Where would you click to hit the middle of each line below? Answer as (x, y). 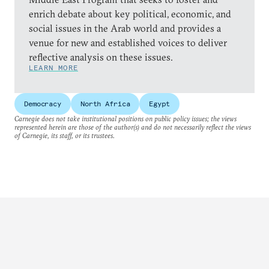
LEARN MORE (53, 68)
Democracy (43, 104)
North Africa (105, 104)
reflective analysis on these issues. (101, 57)
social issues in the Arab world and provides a (125, 28)
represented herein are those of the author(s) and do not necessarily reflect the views (133, 127)
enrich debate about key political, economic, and (130, 14)
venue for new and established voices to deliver (128, 43)
